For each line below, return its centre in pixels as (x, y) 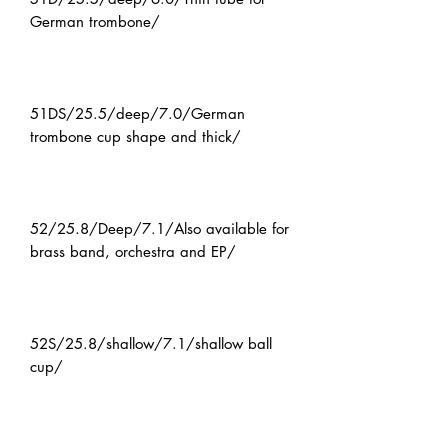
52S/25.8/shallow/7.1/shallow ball (151, 344)
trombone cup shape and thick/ (135, 137)
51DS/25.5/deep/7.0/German (137, 114)
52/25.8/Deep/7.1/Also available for (159, 229)
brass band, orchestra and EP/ (133, 252)
